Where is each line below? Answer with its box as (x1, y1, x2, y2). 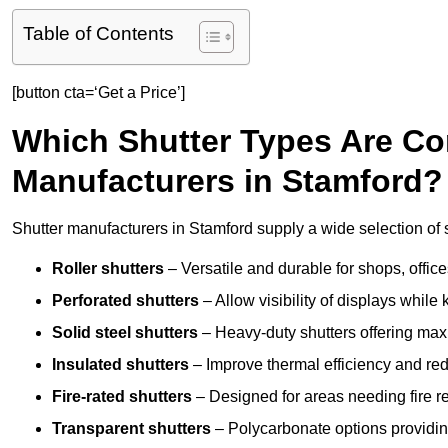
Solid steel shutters (52, 324, 198, 342)
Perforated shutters (52, 292, 199, 310)
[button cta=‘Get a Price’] (12, 84, 185, 102)
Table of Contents (23, 23, 174, 45)
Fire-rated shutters (52, 388, 192, 406)
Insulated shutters (52, 356, 189, 374)
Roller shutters (52, 260, 164, 278)
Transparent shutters (52, 420, 211, 438)
